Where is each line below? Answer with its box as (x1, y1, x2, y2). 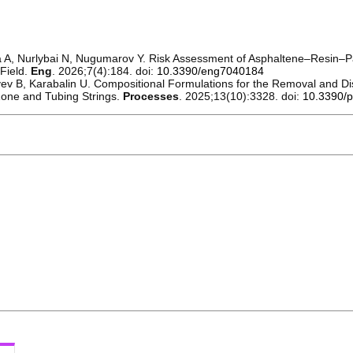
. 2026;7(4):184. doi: (51, 64, 157, 77)
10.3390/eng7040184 (156, 64, 264, 77)
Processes (122, 89, 179, 102)
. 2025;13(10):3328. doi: (178, 89, 303, 102)
